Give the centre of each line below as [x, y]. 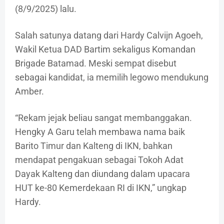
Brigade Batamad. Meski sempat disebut [96, 63]
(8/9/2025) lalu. [46, 9]
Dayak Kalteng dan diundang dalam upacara [102, 174]
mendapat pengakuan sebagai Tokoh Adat [99, 160]
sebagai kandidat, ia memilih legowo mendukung [112, 77]
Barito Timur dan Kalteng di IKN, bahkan [94, 146]
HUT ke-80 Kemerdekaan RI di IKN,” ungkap [101, 188]
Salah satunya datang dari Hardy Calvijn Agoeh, [109, 35]
